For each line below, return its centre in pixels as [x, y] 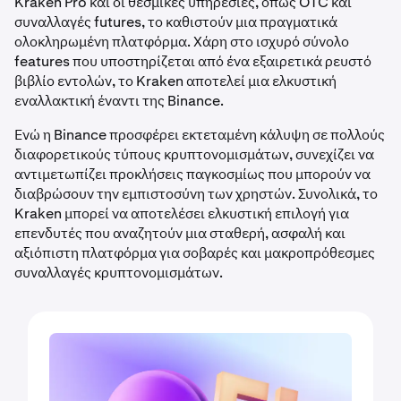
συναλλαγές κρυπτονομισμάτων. [119, 273]
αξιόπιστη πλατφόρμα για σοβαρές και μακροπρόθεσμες [195, 253]
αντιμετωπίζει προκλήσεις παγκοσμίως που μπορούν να [192, 174]
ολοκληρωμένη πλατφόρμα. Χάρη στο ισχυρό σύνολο [182, 42]
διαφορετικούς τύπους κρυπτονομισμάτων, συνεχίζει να [194, 154]
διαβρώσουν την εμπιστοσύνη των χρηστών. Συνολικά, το [196, 194]
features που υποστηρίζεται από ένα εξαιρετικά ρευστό [193, 61]
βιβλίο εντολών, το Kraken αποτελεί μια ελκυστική [175, 81]
